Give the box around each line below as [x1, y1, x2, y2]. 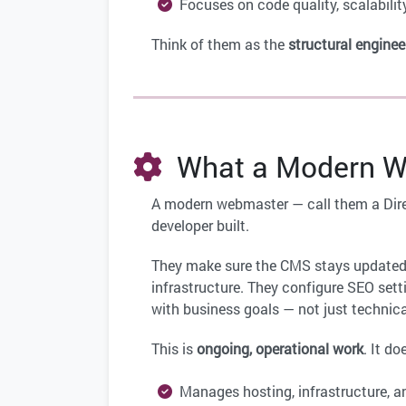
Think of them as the [151, 34, 288, 54]
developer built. [151, 216, 249, 236]
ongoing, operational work [197, 339, 363, 359]
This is [151, 339, 197, 359]
